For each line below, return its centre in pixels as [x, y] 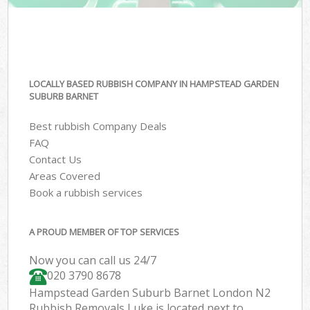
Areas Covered [65, 175]
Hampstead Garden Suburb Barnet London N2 [150, 293]
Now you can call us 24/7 [93, 261]
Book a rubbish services [86, 192]
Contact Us [56, 159]
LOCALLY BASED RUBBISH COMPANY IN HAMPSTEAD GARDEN [154, 84]
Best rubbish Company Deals [98, 126]
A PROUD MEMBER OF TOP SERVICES [104, 232]
